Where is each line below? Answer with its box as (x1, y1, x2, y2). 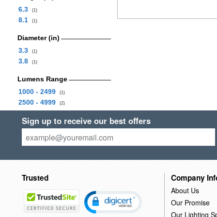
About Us (170, 185, 199, 195)
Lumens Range (17, 75, 67, 83)
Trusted (21, 172, 48, 183)
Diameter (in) (17, 34, 60, 42)
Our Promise (170, 197, 210, 207)
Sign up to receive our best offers (21, 115, 151, 126)
